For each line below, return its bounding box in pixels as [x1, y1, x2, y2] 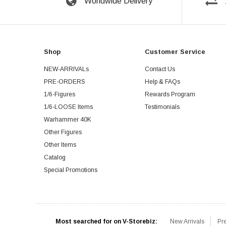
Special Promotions [44, 166, 97, 174]
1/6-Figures [44, 90, 75, 98]
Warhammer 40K [44, 116, 91, 123]
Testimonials [145, 103, 180, 110]
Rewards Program [145, 90, 195, 98]
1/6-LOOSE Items [44, 103, 93, 110]
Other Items [44, 141, 76, 148]
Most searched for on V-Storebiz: [55, 217, 157, 225]
